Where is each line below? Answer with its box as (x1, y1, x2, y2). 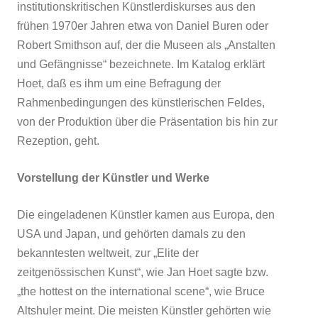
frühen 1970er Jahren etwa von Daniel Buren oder (17, 19, 268, 32)
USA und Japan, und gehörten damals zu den (17, 227, 246, 240)
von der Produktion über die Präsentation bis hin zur (17, 115, 278, 128)
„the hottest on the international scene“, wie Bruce (17, 285, 265, 297)
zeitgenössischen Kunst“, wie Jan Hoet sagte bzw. (17, 265, 268, 278)
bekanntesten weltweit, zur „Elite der (17, 246, 199, 259)
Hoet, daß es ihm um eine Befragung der (17, 77, 221, 89)
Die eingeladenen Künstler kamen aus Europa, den (17, 208, 275, 221)
